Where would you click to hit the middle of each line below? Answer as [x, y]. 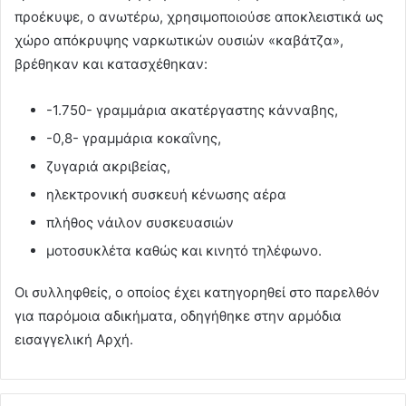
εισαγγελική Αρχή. [74, 339]
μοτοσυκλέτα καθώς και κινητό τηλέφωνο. [184, 250]
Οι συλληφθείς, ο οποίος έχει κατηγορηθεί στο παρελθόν [197, 292]
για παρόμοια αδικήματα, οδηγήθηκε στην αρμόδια [178, 315]
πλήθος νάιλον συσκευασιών [140, 222]
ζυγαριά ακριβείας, [108, 166]
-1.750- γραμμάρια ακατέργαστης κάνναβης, [192, 110]
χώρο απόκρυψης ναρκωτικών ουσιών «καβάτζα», [179, 40]
